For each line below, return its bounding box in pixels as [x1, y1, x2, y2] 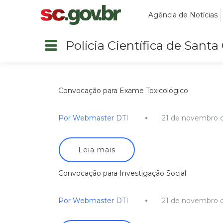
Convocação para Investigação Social [58, 168, 186, 178]
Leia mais [78, 145, 116, 154]
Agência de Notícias [148, 10, 218, 19]
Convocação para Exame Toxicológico [58, 86, 188, 95]
